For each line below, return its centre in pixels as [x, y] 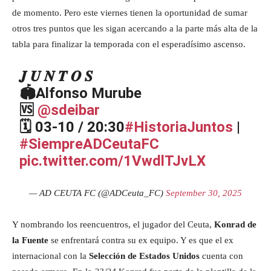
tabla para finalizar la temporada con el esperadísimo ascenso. [129, 44]
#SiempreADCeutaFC [90, 144]
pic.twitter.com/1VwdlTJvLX [113, 161]
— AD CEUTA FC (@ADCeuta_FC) [97, 193]
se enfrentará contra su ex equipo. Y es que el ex [141, 240]
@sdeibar [69, 110]
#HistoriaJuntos [179, 127]
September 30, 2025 [204, 193]
